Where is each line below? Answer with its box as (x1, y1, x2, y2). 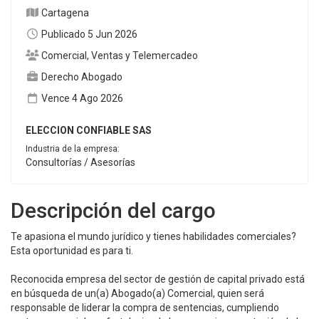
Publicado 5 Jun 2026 (41, 28, 137, 40)
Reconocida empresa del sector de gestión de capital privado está (11, 273, 305, 285)
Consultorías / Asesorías (26, 157, 135, 168)
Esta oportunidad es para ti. (11, 245, 133, 256)
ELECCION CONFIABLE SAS (26, 125, 152, 136)
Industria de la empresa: (26, 144, 120, 154)
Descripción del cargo (11, 198, 216, 223)
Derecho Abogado (41, 71, 122, 83)
